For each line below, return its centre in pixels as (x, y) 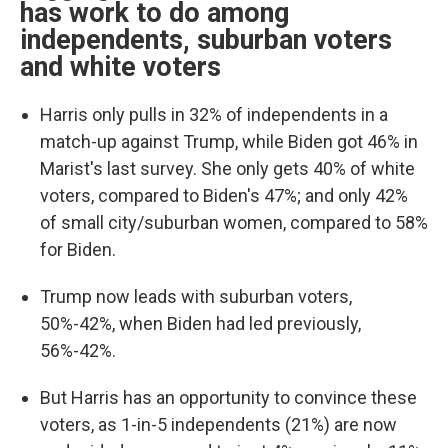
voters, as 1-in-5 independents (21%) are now (218, 424)
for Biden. (80, 249)
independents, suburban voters (206, 40)
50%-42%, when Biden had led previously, (200, 323)
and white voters (120, 67)
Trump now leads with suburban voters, (196, 296)
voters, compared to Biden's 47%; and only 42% (224, 195)
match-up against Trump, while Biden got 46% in (229, 141)
